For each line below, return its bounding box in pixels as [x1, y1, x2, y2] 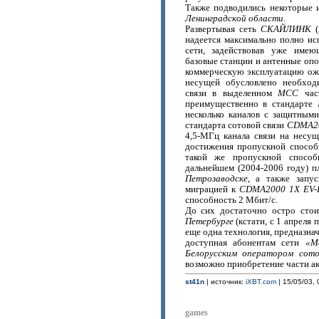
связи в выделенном [184, 88, 278, 98]
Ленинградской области [184, 14, 283, 23]
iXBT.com [245, 278, 276, 286]
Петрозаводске [184, 174, 248, 184]
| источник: [204, 278, 246, 286]
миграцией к [184, 184, 239, 194]
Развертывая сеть [184, 24, 261, 34]
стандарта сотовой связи [184, 120, 287, 130]
